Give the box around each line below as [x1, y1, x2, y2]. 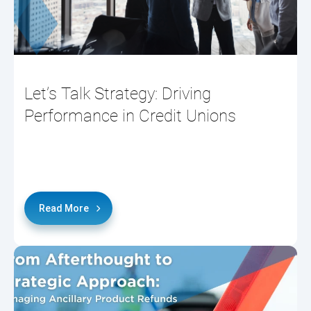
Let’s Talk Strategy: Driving [24, 84, 211, 103]
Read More [39, 203, 89, 214]
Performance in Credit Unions [24, 106, 236, 126]
